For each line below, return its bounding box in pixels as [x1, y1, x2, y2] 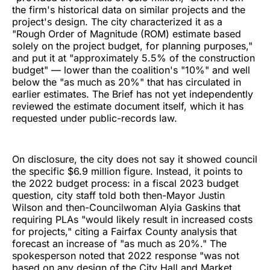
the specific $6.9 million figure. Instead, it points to [12, 165, 243, 177]
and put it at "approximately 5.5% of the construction [12, 51, 255, 64]
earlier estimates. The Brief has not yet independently [12, 87, 253, 100]
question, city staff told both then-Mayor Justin [12, 189, 225, 201]
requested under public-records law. [12, 111, 177, 124]
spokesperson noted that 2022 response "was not [12, 249, 239, 262]
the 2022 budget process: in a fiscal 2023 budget [12, 177, 239, 189]
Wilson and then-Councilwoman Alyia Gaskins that [12, 201, 240, 213]
